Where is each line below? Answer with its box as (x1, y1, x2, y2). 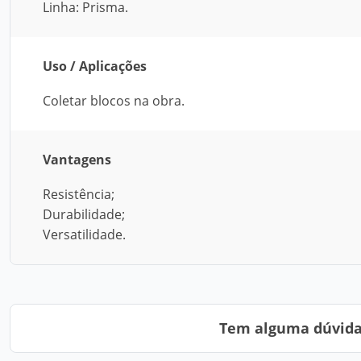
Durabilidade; (43, 205, 125, 223)
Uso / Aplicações (43, 57, 147, 75)
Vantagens (43, 151, 111, 168)
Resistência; (43, 185, 114, 203)
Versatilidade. (43, 226, 126, 243)
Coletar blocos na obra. (43, 92, 185, 110)
